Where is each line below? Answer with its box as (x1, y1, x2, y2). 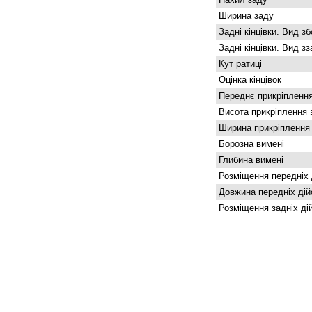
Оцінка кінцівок (216, 75, 281, 85)
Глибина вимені (216, 155, 283, 165)
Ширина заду (216, 10, 274, 21)
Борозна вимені (216, 139, 284, 149)
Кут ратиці (216, 58, 262, 69)
